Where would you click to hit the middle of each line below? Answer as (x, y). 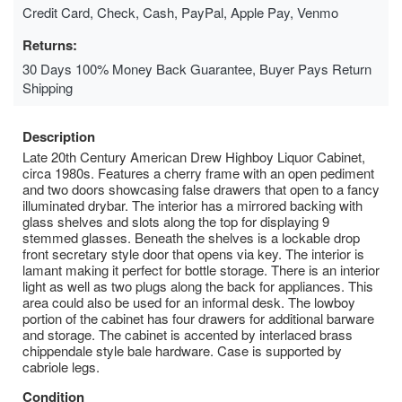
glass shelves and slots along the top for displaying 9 (176, 221)
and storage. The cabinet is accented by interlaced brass (188, 334)
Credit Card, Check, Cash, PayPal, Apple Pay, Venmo (180, 12)
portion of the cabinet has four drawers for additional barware (198, 318)
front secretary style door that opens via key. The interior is (193, 253)
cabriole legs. (61, 366)
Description (59, 136)
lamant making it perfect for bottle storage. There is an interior (201, 269)
